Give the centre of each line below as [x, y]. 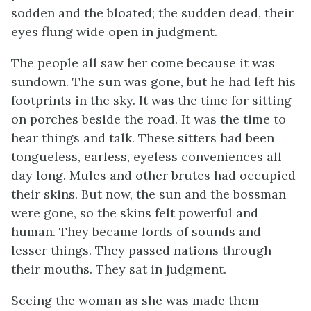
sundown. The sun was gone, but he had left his [153, 82]
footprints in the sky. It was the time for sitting [151, 100]
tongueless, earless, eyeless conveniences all [146, 157]
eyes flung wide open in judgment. [114, 32]
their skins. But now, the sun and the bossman [149, 194]
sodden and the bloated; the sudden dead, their [152, 13]
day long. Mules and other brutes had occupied [153, 175]
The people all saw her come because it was [143, 63]
